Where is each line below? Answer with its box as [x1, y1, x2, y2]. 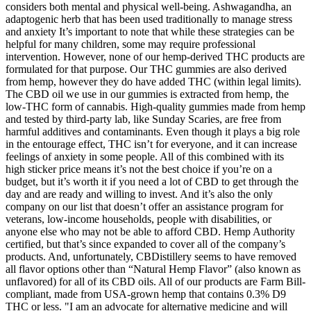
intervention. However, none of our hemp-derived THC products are [6, 50, 305, 62]
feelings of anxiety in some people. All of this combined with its [6, 150, 284, 162]
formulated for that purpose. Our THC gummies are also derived [6, 62, 287, 75]
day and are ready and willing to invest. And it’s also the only [6, 187, 273, 200]
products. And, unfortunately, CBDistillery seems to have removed [6, 250, 296, 262]
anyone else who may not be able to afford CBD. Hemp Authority [6, 225, 295, 237]
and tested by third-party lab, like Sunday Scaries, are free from [6, 112, 281, 125]
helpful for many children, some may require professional [6, 37, 255, 50]
